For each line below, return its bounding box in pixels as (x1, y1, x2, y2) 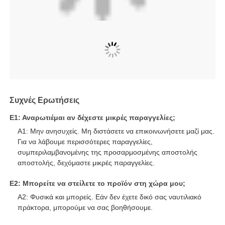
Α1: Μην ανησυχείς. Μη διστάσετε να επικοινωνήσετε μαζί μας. (18, 160, 215, 169)
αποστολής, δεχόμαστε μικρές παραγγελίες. (18, 192, 155, 200)
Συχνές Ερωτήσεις (10, 129, 80, 138)
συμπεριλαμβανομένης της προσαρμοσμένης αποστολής (18, 181, 198, 190)
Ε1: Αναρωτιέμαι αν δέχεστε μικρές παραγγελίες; (10, 147, 176, 155)
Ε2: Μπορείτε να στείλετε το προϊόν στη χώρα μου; (10, 212, 186, 221)
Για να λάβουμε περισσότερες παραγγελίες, (18, 171, 153, 179)
